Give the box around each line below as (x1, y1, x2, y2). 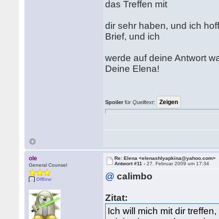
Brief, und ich (105, 31, 163, 42)
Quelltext (132, 99, 154, 105)
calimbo (117, 171, 153, 181)
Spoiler (105, 99, 124, 105)
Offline (36, 176, 52, 182)
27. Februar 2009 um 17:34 (147, 161, 210, 166)
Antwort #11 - (114, 161, 147, 166)
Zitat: (105, 193, 128, 203)
